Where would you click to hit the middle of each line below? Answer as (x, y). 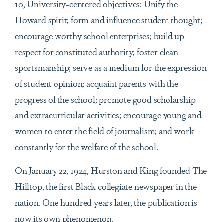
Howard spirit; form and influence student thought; (109, 20)
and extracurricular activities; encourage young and (108, 115)
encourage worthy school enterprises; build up (100, 35)
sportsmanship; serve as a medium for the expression (111, 67)
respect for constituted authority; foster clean (97, 51)
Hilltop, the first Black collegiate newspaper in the (106, 186)
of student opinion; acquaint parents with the (97, 83)
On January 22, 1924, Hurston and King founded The (111, 170)
